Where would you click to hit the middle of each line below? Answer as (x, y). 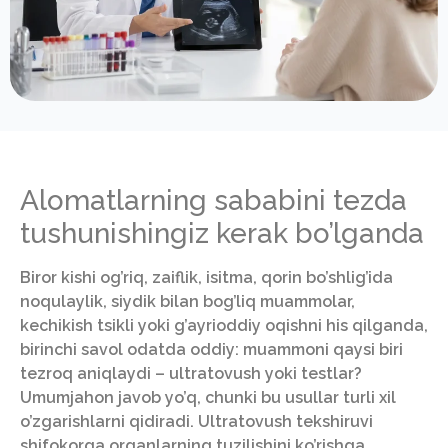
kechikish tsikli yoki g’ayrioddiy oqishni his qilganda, (224, 326)
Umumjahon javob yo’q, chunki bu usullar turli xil (208, 398)
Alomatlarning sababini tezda (213, 201)
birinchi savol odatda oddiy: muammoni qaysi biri (211, 350)
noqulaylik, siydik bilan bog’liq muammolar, (187, 302)
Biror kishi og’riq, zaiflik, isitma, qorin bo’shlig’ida (206, 278)
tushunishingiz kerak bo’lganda (222, 234)
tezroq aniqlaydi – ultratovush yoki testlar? (191, 374)
